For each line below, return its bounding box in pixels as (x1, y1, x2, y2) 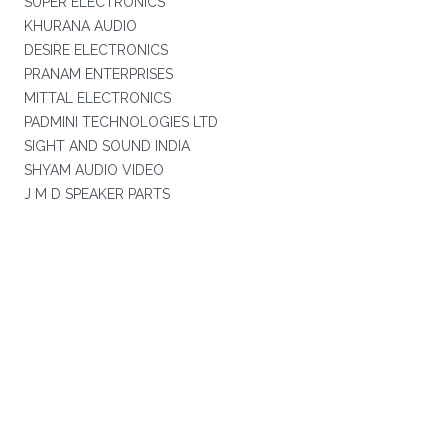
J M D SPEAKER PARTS (23, 186, 170, 202)
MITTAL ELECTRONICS (23, 90, 171, 106)
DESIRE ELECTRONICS (23, 42, 168, 58)
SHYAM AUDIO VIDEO (23, 162, 164, 178)
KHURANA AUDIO (23, 18, 137, 34)
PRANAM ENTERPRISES (23, 66, 173, 82)
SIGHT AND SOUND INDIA (23, 138, 190, 154)
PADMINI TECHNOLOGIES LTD (23, 114, 218, 130)
